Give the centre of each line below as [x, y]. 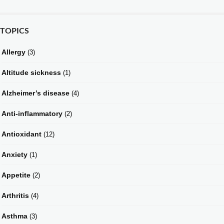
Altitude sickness [31, 72]
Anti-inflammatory [32, 113]
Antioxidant [21, 134]
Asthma [14, 216]
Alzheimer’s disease [35, 93]
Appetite [16, 175]
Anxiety [14, 154]
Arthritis [15, 195]
